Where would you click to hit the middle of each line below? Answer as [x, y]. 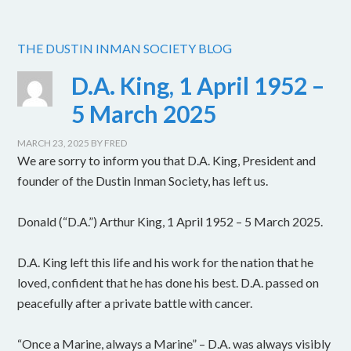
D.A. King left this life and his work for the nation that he [166, 262]
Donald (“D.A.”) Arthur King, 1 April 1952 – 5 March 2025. [170, 222]
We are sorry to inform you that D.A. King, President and [167, 161]
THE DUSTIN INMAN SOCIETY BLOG [125, 49]
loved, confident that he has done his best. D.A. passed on [168, 283]
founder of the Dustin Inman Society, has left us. [143, 181]
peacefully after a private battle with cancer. [135, 303]
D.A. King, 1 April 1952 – [198, 86]
